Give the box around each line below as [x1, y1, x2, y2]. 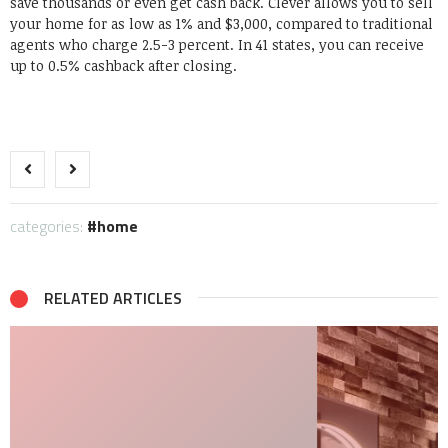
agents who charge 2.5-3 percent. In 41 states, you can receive [10, 35, 424, 54]
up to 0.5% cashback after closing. [10, 56, 237, 75]
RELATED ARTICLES [44, 286, 182, 310]
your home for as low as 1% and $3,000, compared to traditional [10, 14, 433, 33]
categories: [10, 214, 87, 238]
